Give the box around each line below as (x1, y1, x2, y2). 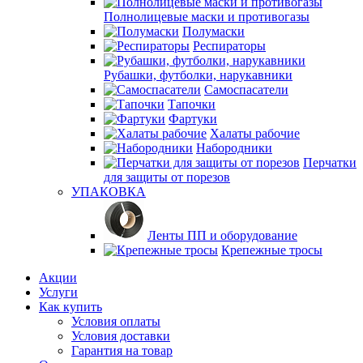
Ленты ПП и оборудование (147, 228, 297, 242)
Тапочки (168, 97, 216, 111)
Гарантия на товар (71, 344, 173, 357)
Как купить (39, 300, 102, 314)
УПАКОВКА (71, 185, 146, 199)
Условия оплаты (71, 314, 160, 328)
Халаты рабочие (210, 126, 300, 140)
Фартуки (169, 112, 217, 126)
